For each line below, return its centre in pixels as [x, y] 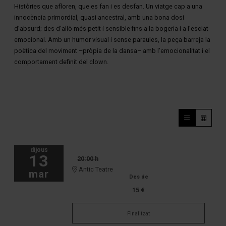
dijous [39, 150]
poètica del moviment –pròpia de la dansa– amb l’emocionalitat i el [112, 50]
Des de [138, 177]
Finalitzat [138, 214]
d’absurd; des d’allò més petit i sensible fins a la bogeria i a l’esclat [111, 28]
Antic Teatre [95, 169]
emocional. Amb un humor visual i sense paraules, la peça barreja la [112, 39]
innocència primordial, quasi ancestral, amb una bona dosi [99, 17]
